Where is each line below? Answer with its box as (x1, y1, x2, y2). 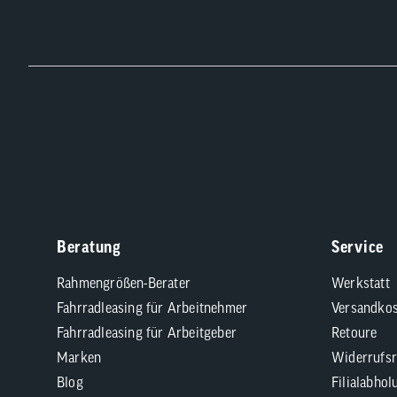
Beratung (57, 237, 121, 256)
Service (331, 237, 384, 256)
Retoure (331, 324, 378, 340)
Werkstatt (331, 275, 390, 291)
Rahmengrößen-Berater (57, 275, 191, 291)
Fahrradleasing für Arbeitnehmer (57, 300, 248, 315)
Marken (57, 349, 102, 365)
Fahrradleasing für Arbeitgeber (57, 324, 237, 340)
